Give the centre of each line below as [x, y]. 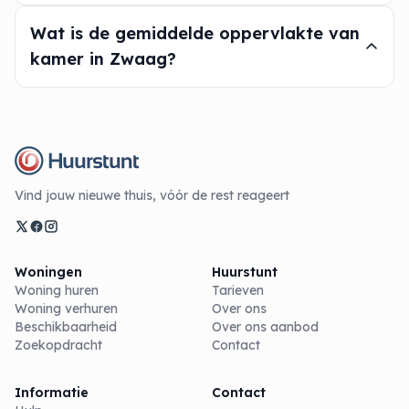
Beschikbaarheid [66, 327]
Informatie [52, 393]
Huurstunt [245, 272]
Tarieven [238, 290]
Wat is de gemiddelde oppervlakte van [195, 33]
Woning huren [57, 290]
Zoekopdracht [58, 345]
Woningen [48, 272]
